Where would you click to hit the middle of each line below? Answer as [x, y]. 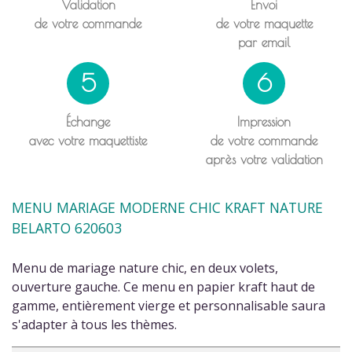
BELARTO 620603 [67, 227]
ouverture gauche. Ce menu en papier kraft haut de [163, 286]
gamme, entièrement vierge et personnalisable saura [169, 305]
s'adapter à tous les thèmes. [94, 324]
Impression [264, 121]
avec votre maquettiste [88, 140]
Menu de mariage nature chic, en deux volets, [145, 268]
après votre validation [264, 159]
